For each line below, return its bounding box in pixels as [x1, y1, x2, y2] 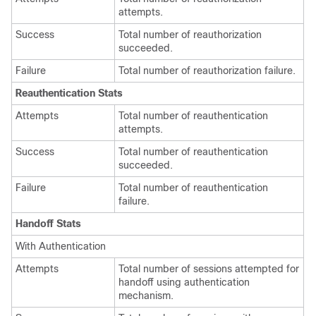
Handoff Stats [16, 218, 81, 229]
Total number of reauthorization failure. [119, 65, 296, 76]
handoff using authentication [119, 276, 250, 288]
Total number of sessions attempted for [119, 263, 299, 274]
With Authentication [16, 241, 106, 252]
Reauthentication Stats [16, 87, 123, 99]
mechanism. [119, 290, 174, 301]
